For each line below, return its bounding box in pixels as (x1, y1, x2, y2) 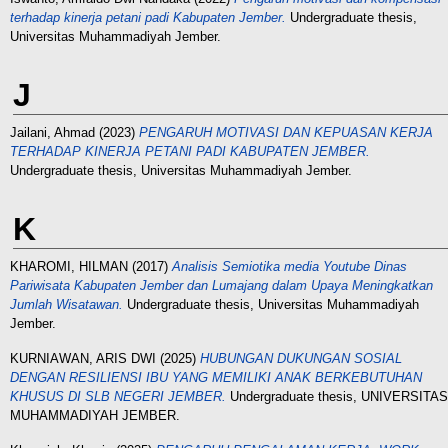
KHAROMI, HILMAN (10, 259, 128, 274)
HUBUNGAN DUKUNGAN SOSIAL (200, 351, 402, 366)
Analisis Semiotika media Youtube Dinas (172, 259, 407, 274)
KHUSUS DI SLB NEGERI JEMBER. (10, 389, 226, 404)
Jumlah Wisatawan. (10, 297, 123, 312)
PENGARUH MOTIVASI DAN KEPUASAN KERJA (139, 125, 433, 140)
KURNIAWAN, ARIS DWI (10, 351, 156, 366)
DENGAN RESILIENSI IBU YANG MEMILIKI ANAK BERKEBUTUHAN (10, 370, 422, 385)
